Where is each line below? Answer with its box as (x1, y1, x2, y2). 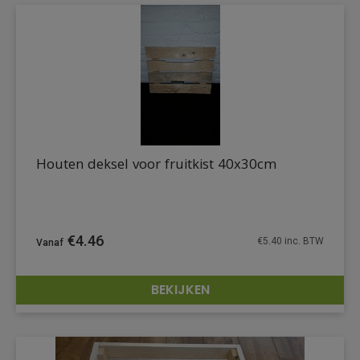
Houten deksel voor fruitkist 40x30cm (36, 154, 276, 178)
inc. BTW (282, 235, 324, 247)
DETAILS (277, 292, 316, 311)
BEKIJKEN (150, 280, 210, 300)
